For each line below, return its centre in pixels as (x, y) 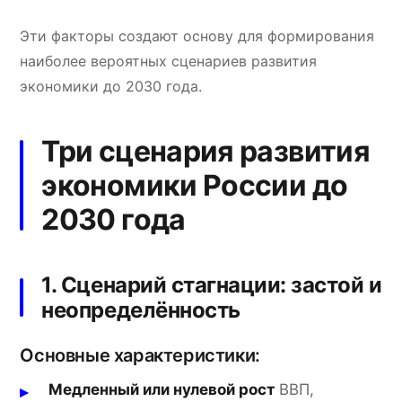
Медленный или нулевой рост (162, 389)
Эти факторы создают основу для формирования (197, 35)
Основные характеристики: (140, 355)
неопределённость (141, 310)
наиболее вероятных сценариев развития (169, 61)
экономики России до (195, 185)
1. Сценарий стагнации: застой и (212, 284)
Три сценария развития (205, 151)
